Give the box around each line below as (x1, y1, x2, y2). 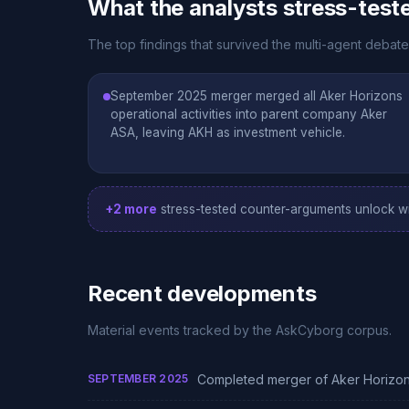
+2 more (105, 202, 157, 216)
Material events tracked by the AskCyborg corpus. (88, 322, 392, 338)
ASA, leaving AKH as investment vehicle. (110, 125, 345, 140)
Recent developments (88, 280, 317, 307)
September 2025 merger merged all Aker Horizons (110, 89, 403, 103)
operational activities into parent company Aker (110, 107, 387, 121)
